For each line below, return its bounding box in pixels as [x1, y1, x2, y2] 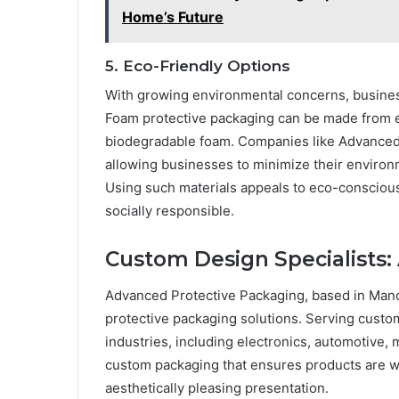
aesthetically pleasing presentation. [105, 379, 329, 396]
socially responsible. [105, 202, 234, 220]
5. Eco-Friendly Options [105, 56, 290, 75]
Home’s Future [122, 7, 224, 26]
